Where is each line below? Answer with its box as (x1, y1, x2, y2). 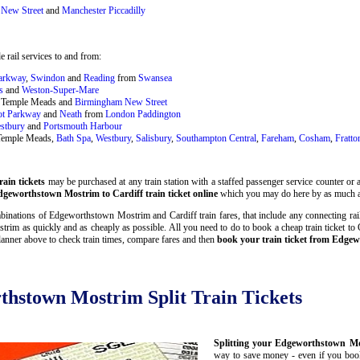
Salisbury (136, 132, 171, 144)
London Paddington (105, 108, 181, 120)
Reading (84, 72, 115, 84)
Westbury (96, 132, 131, 144)
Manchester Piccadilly (62, 4, 145, 16)
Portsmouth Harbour (43, 120, 122, 132)
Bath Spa (56, 132, 91, 144)
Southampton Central (176, 132, 256, 144)
